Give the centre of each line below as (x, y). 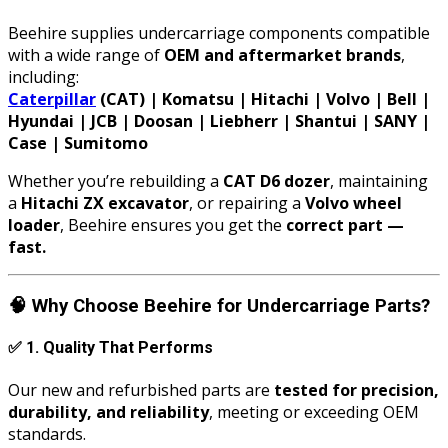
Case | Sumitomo (78, 143)
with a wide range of (86, 55)
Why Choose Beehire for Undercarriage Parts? (231, 306)
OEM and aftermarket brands (282, 55)
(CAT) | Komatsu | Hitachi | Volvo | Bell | (263, 99)
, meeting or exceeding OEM (314, 411)
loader (34, 225)
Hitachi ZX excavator (105, 203)
